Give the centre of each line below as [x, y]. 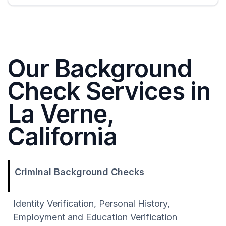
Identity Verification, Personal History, [92, 204]
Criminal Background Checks [79, 172]
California [62, 137]
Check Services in [109, 91]
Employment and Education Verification [95, 217]
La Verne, [61, 114]
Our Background [100, 69]
